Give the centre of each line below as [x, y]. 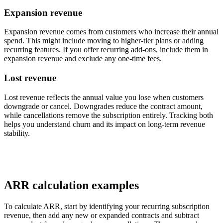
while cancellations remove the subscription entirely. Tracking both [109, 115]
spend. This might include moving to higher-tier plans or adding [104, 41]
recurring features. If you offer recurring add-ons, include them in [106, 50]
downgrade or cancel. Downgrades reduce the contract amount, [103, 106]
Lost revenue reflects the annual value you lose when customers [104, 97]
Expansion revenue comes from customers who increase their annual [111, 32]
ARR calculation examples [71, 185]
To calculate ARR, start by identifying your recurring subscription [107, 206]
